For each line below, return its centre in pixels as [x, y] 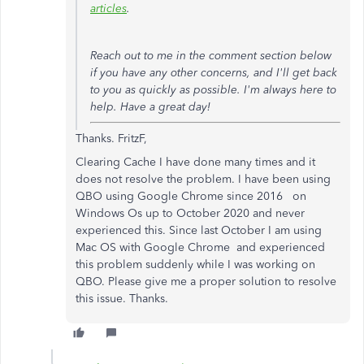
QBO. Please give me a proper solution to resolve [206, 282]
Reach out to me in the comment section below [211, 56]
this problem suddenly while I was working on [195, 264]
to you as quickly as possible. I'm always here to [213, 90]
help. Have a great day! [150, 107]
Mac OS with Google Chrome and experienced [200, 247]
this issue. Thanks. [122, 299]
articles [108, 9]
